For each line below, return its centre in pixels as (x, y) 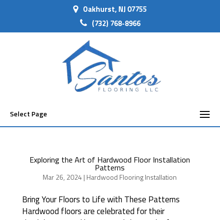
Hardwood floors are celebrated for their (93, 211)
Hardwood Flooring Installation (132, 177)
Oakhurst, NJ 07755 (115, 9)
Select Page (28, 114)
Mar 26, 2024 (63, 177)
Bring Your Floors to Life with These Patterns (101, 199)
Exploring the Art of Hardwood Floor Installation (110, 160)
